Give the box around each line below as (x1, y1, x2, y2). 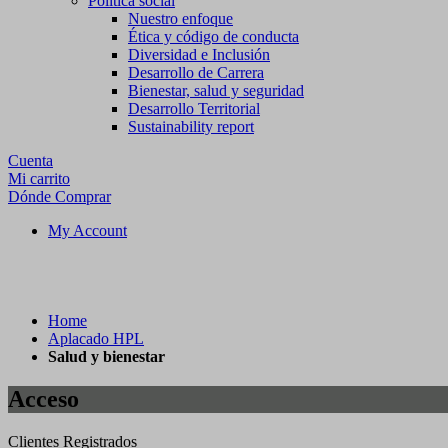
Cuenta (8, 152, 53, 169)
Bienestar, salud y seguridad (128, 82, 304, 99)
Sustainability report (128, 118, 254, 135)
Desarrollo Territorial (128, 100, 260, 117)
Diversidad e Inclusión (128, 46, 270, 63)
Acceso (8, 385, 79, 412)
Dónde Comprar (8, 188, 111, 205)
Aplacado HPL (48, 330, 144, 347)
